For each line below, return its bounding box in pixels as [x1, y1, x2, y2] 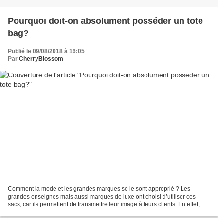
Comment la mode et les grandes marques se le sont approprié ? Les [8, 185, 190, 193]
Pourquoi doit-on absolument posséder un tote [8, 16, 203, 26]
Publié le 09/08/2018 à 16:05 [8, 47, 85, 54]
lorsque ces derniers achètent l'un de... [8, 209, 109, 216]
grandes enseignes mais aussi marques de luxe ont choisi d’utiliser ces [8, 193, 196, 200]
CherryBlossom [19, 55, 63, 62]
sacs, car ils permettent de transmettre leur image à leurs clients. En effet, [8, 201, 200, 208]
